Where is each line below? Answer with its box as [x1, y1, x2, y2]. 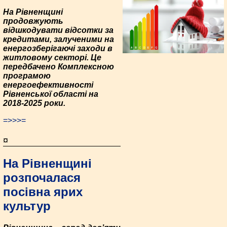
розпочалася [3, 171, 81, 185]
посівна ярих [3, 185, 83, 199]
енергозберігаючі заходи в [3, 44, 112, 53]
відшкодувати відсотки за [3, 26, 113, 35]
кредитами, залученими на [3, 35, 114, 44]
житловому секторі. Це [3, 53, 101, 62]
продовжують [3, 17, 63, 26]
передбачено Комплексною [3, 62, 114, 71]
